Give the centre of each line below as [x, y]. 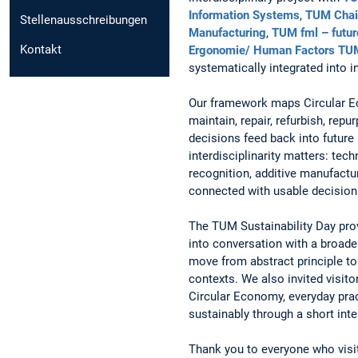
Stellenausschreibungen [84, 20]
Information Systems [244, 15]
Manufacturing [227, 32]
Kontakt [41, 49]
